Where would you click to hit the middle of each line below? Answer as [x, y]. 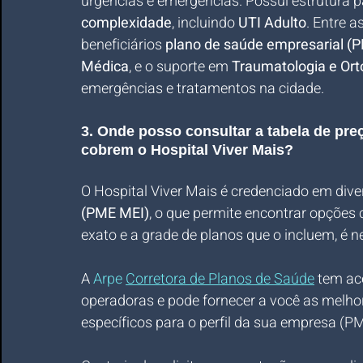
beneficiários [123, 45]
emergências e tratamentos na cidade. [203, 89]
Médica [105, 67]
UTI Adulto [272, 23]
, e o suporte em [180, 67]
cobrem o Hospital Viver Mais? [187, 150]
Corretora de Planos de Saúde [220, 279]
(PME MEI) [115, 214]
